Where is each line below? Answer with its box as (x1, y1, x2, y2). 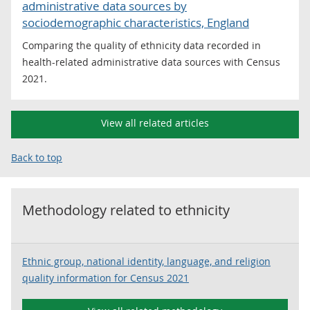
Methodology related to (22, 201, 175, 219)
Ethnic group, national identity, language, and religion (22, 255, 271, 268)
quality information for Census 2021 (22, 271, 189, 284)
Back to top (11, 151, 62, 164)
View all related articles (101, 116, 209, 129)
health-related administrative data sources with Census (22, 55, 280, 69)
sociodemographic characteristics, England (22, 15, 249, 30)
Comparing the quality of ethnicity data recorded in (22, 39, 261, 52)
